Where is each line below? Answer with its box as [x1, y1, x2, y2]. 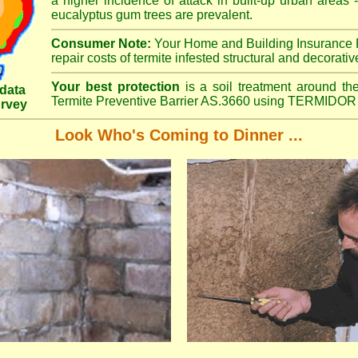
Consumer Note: [51, 37, 151, 50]
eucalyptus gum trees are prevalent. [51, 8, 253, 22]
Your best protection [51, 80, 180, 93]
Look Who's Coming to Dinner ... [55, 126, 303, 144]
